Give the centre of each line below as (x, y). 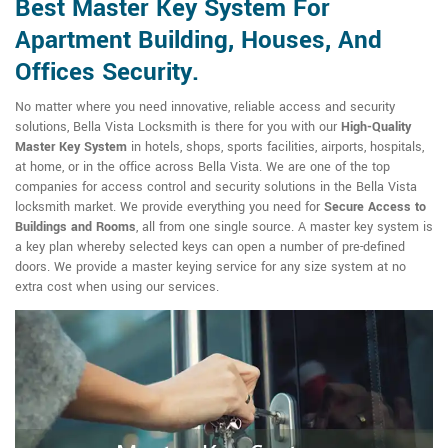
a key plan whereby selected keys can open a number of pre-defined (210, 247)
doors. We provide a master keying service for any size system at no (210, 267)
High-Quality (376, 127)
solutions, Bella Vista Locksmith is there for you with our (178, 127)
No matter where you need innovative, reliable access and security (205, 107)
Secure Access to (375, 207)
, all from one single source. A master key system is (284, 227)
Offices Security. (107, 72)
